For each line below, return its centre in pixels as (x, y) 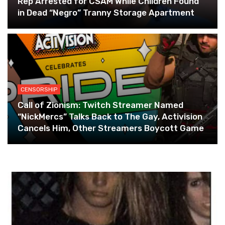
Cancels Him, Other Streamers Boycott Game (111, 128)
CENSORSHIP (39, 89)
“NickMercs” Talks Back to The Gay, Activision (110, 117)
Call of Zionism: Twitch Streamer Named (100, 105)
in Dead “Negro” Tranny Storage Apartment (106, 13)
